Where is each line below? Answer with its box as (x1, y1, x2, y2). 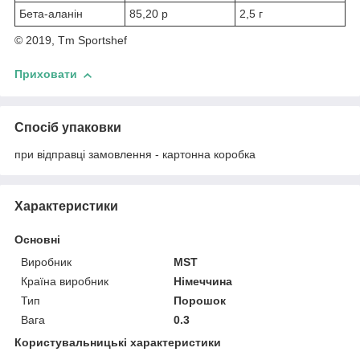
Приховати (14, 67, 77, 81)
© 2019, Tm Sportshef (14, 34, 127, 47)
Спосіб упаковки (14, 120, 121, 134)
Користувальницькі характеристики (14, 335, 221, 349)
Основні (14, 232, 60, 246)
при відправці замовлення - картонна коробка (14, 147, 256, 161)
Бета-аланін (19, 7, 83, 21)
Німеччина (174, 274, 233, 288)
